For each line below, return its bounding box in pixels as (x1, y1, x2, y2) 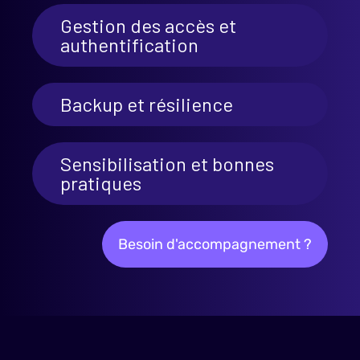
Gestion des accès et (60, 14, 236, 37)
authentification (60, 33, 198, 56)
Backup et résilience (60, 92, 233, 116)
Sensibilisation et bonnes (60, 152, 274, 175)
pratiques (60, 171, 141, 194)
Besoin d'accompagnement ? (118, 235, 312, 253)
